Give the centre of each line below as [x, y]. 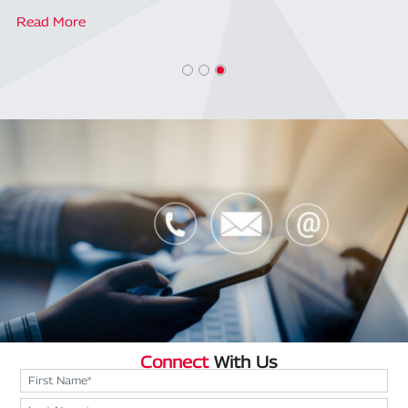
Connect [177, 362]
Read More [51, 22]
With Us [245, 362]
